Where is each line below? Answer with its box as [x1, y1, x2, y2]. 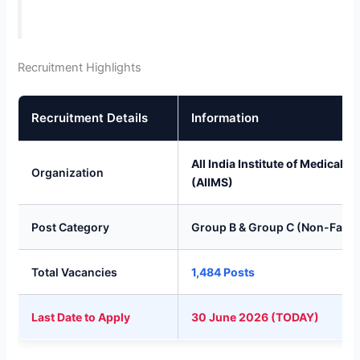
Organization [31, 165, 104, 179]
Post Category [31, 219, 110, 234]
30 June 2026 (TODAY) [191, 309, 320, 324]
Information [191, 109, 260, 125]
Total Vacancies [31, 264, 118, 279]
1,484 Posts [191, 264, 256, 279]
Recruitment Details [31, 109, 149, 125]
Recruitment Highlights [18, 60, 142, 76]
